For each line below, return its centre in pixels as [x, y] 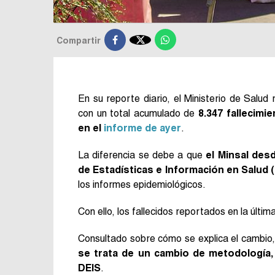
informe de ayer [142, 128]
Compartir [79, 40]
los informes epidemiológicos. [142, 184]
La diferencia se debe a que [142, 155]
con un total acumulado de [138, 113]
